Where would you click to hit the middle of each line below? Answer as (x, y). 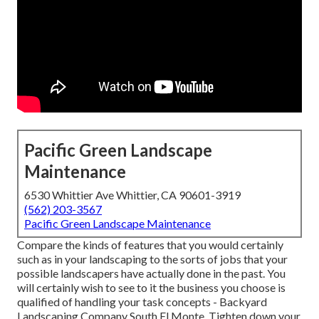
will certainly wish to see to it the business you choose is (151, 288)
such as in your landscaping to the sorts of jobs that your (152, 259)
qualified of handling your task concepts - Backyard (142, 302)
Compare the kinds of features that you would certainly (150, 245)
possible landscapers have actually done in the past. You (151, 273)
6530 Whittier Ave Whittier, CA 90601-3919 (132, 195)
